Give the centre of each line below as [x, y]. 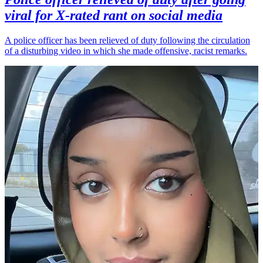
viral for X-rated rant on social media [114, 15]
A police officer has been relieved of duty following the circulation [127, 40]
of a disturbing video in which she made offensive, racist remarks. [126, 50]
